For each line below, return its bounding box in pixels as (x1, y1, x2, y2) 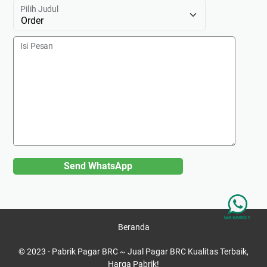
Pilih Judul (20, 4, 58, 15)
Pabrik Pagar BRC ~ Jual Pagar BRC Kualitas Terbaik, (52, 247, 249, 257)
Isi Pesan (20, 41, 53, 52)
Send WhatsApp (64, 160, 132, 172)
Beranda (117, 222, 150, 232)
